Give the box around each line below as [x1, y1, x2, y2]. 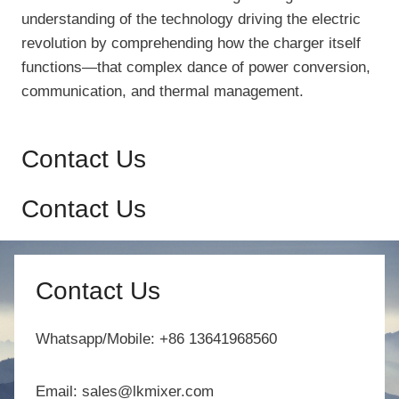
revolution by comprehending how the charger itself [21, 35, 361, 53]
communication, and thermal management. [21, 83, 304, 101]
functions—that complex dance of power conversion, [21, 59, 370, 77]
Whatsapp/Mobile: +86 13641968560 [36, 330, 277, 348]
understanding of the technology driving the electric [21, 11, 361, 28]
